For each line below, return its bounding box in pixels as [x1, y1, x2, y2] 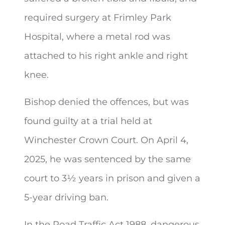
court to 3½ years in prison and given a [24, 173, 200, 184]
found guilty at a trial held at [24, 116, 152, 127]
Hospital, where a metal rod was [24, 31, 170, 42]
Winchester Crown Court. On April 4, [24, 135, 188, 146]
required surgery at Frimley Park [24, 12, 171, 23]
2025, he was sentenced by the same [24, 154, 191, 165]
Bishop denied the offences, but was [24, 96, 189, 107]
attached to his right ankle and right [24, 50, 188, 61]
